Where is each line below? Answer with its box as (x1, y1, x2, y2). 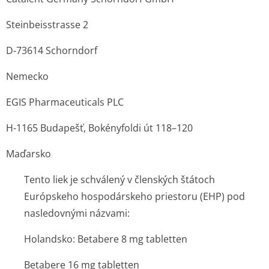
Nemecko (6, 70, 49, 83)
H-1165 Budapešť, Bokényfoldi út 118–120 (6, 121, 193, 134)
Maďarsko (6, 147, 51, 160)
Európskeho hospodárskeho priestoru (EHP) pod (24, 190, 245, 203)
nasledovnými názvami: (24, 207, 130, 220)
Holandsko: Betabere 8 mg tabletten (24, 232, 187, 246)
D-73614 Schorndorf (6, 44, 97, 57)
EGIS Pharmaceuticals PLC (6, 95, 124, 109)
